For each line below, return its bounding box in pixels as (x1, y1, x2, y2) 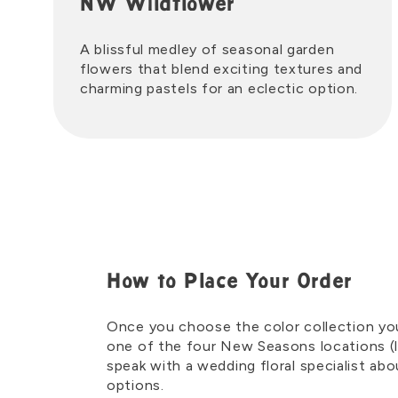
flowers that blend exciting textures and (80, 60, 363, 77)
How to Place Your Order (107, 273, 353, 293)
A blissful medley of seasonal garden (80, 41, 335, 58)
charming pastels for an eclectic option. (80, 80, 359, 97)
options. (107, 377, 164, 394)
